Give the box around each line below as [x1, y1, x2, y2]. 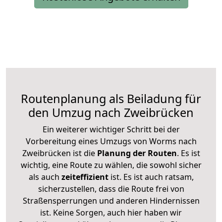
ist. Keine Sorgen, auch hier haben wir [40, 207, 182, 218]
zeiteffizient [61, 171, 109, 182]
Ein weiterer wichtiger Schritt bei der [42, 123, 180, 135]
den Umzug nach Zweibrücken [28, 104, 194, 120]
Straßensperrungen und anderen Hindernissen [22, 195, 200, 206]
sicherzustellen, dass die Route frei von [38, 183, 184, 194]
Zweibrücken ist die [22, 147, 95, 159]
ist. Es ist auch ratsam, [108, 171, 194, 182]
